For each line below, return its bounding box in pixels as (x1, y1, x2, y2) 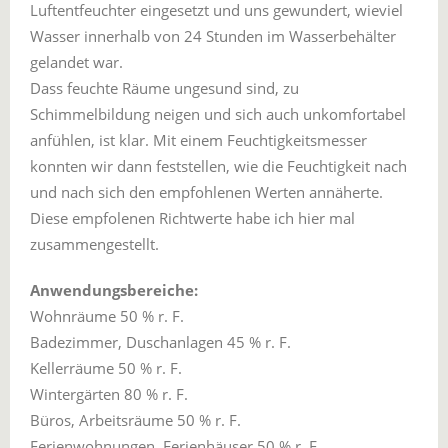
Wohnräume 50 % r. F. (30, 306, 184, 326)
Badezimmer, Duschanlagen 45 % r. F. (30, 332, 291, 352)
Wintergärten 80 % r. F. (30, 384, 188, 404)
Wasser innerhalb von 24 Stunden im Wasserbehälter (30, 26, 396, 46)
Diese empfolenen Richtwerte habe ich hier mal (30, 208, 355, 228)
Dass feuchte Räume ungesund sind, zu (30, 78, 299, 98)
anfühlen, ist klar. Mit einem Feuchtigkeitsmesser (30, 130, 367, 150)
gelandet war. (30, 52, 123, 72)
